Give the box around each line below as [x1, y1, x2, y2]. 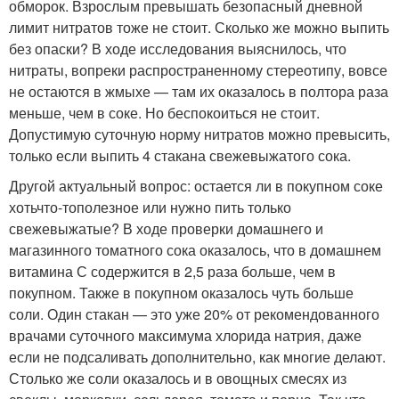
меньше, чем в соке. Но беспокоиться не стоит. [9, 102, 320, 124]
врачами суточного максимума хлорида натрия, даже [9, 325, 362, 346]
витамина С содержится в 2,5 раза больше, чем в [9, 261, 336, 282]
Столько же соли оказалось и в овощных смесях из [9, 368, 346, 389]
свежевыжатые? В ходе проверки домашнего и [9, 218, 323, 240]
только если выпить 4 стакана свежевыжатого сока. [9, 145, 351, 167]
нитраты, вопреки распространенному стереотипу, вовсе [9, 60, 387, 81]
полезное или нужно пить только [77, 197, 291, 218]
